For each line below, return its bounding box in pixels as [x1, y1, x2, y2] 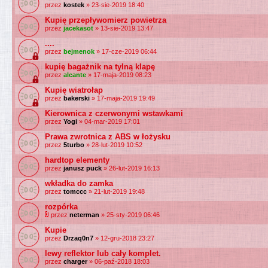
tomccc [63, 188, 87, 195]
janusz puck [63, 165, 102, 172]
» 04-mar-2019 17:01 [77, 118, 140, 125]
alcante [63, 71, 86, 78]
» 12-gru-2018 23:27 [93, 234, 154, 242]
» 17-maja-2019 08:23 [86, 71, 151, 78]
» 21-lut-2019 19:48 [87, 188, 145, 195]
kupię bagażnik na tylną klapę [45, 62, 155, 71]
